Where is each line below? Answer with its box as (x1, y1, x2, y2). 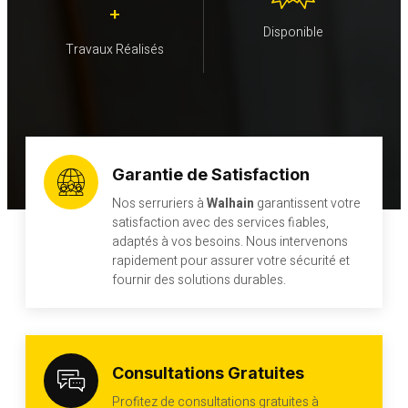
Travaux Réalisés (65, 40, 164, 60)
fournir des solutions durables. (112, 270, 286, 291)
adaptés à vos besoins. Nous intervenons (112, 232, 348, 252)
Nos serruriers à (112, 194, 207, 214)
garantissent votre (254, 194, 361, 214)
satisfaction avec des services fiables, (112, 213, 329, 233)
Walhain (207, 194, 254, 214)
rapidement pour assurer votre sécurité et (112, 251, 350, 271)
